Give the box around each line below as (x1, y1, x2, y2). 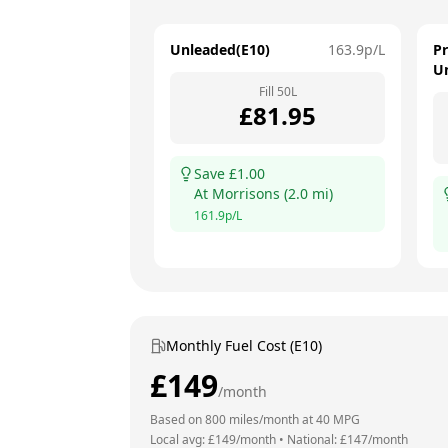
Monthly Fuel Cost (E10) (166, 336, 322, 355)
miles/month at (226, 411, 316, 428)
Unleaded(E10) (170, 40, 270, 59)
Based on (150, 411, 205, 428)
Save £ (194, 164, 237, 183)
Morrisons (212, 184, 280, 203)
